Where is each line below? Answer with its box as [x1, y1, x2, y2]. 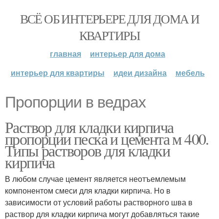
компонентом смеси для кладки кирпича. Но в [5, 185, 171, 196]
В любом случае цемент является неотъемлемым [5, 173, 186, 184]
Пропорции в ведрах [5, 93, 146, 111]
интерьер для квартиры [10, 67, 105, 78]
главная [50, 48, 81, 59]
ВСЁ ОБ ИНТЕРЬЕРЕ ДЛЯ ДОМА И [20, 10, 199, 27]
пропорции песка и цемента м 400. [5, 128, 209, 149]
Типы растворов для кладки [5, 140, 170, 161]
